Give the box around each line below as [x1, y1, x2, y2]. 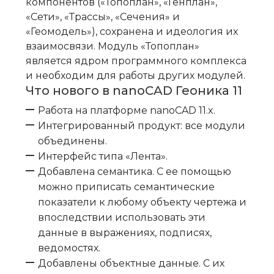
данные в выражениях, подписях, [38, 227, 212, 239]
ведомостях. [38, 242, 101, 254]
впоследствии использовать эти [38, 212, 206, 223]
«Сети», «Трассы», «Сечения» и [26, 11, 180, 23]
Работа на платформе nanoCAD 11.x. [38, 105, 216, 116]
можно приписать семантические [38, 181, 215, 193]
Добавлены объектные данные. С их [38, 257, 225, 269]
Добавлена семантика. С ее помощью [38, 166, 232, 177]
